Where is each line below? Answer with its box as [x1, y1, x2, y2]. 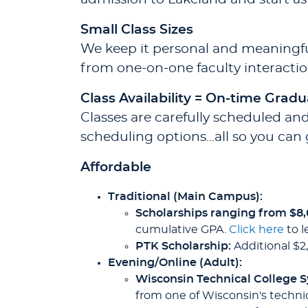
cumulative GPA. [135, 224, 229, 235]
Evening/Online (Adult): [108, 257, 242, 268]
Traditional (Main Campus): [108, 191, 263, 202]
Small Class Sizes [80, 23, 193, 36]
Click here [229, 224, 284, 235]
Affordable [80, 161, 151, 174]
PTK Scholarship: [135, 241, 231, 252]
